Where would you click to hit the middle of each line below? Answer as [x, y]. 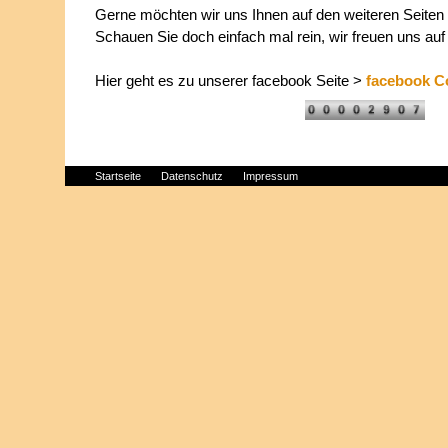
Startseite [118, 176]
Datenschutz [192, 176]
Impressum [270, 176]
